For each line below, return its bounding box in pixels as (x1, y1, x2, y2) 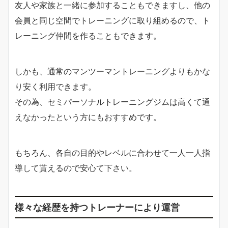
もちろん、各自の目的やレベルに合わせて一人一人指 (15, 148, 210, 158)
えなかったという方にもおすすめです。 (15, 112, 161, 123)
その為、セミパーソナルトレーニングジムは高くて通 (15, 97, 210, 107)
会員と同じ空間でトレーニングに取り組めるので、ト (15, 15, 210, 26)
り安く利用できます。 (15, 81, 96, 92)
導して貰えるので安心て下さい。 (15, 163, 137, 174)
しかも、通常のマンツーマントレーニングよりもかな (15, 66, 210, 77)
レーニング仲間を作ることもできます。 (15, 31, 161, 41)
